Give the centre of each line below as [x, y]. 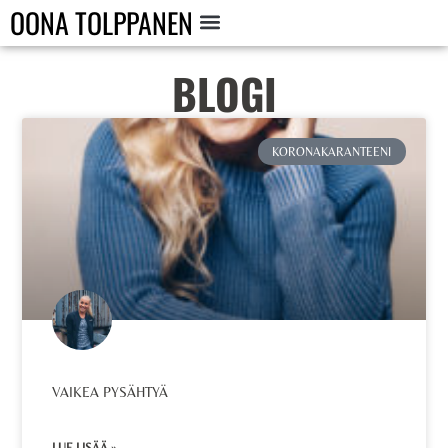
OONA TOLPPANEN [101, 22]
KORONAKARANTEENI [332, 151]
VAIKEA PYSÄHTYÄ [110, 392]
